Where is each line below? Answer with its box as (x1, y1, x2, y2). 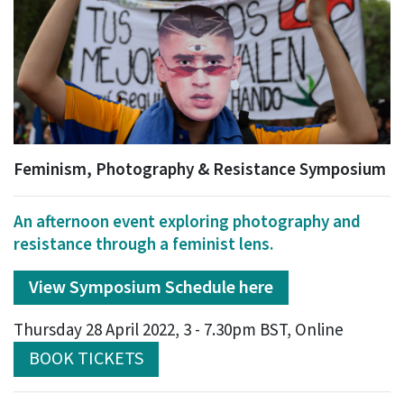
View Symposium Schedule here (29, 275, 273, 301)
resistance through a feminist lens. (14, 232, 274, 257)
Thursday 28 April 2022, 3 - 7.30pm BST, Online (14, 318, 344, 344)
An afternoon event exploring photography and (14, 209, 361, 234)
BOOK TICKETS (29, 346, 143, 372)
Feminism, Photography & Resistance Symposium (14, 157, 386, 182)
